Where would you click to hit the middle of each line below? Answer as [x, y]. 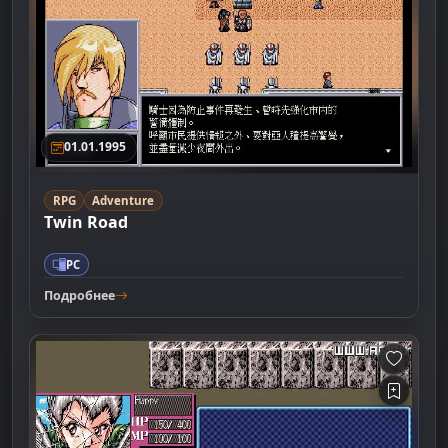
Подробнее [80, 295]
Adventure [123, 200]
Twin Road [86, 221]
